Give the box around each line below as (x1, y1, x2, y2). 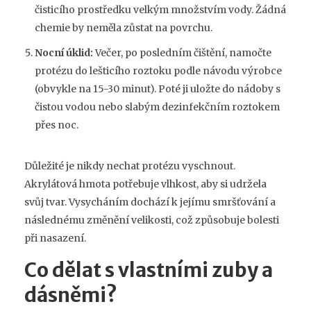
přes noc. (35, 119, 78, 132)
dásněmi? (24, 283, 117, 308)
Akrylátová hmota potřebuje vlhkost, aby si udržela (24, 178, 267, 191)
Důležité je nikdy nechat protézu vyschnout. (24, 160, 235, 173)
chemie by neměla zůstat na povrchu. (35, 22, 212, 35)
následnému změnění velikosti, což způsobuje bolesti (24, 214, 279, 227)
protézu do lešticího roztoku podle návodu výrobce (35, 65, 282, 78)
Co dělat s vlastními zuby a (24, 258, 273, 283)
